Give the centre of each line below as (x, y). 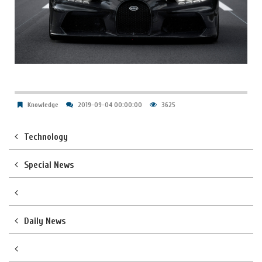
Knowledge (43, 104)
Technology (46, 137)
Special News (49, 165)
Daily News (45, 221)
